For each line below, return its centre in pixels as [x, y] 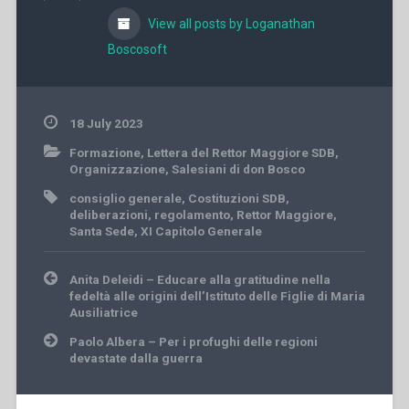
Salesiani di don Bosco [238, 168]
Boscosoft [137, 49]
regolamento [192, 214]
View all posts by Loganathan [230, 23]
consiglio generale [125, 198]
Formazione [105, 152]
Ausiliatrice [103, 312]
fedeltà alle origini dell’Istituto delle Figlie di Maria [217, 295]
